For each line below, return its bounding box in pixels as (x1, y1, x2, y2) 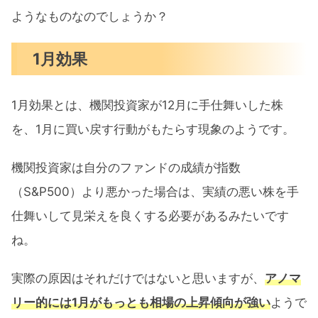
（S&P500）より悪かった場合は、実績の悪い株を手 (11, 184, 299, 199)
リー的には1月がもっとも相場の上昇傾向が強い (11, 295, 270, 310)
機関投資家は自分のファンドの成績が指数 (11, 160, 241, 175)
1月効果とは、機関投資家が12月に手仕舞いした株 (11, 97, 283, 112)
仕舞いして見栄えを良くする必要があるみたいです (11, 208, 289, 223)
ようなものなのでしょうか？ (11, 9, 168, 24)
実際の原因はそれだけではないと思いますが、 (11, 271, 265, 286)
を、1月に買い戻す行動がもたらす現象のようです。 (11, 121, 295, 136)
